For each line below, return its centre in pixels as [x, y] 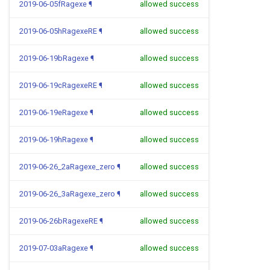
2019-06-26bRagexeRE [58, 221]
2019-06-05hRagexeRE [58, 31]
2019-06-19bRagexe [54, 58]
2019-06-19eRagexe [54, 112]
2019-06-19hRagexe [54, 140]
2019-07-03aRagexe [54, 248]
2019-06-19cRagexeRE [58, 85]
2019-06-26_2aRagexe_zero [67, 167]
